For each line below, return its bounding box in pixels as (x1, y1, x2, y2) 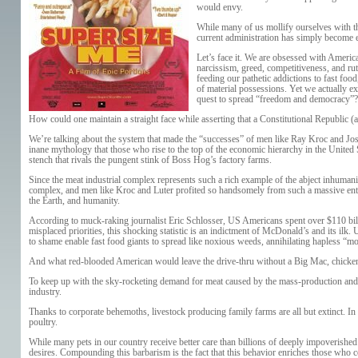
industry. (28, 286, 62, 297)
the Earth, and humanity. (28, 195, 120, 206)
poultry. (28, 316, 58, 328)
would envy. (196, 2, 243, 13)
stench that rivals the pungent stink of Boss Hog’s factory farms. (28, 154, 272, 165)
